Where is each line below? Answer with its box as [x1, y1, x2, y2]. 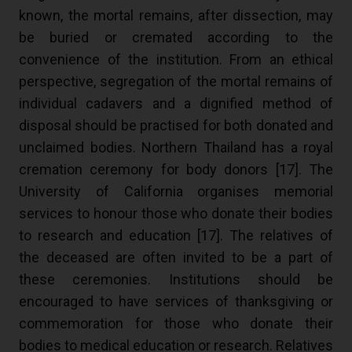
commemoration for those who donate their [19, 315, 333, 332]
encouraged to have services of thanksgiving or [19, 293, 333, 310]
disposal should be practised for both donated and [19, 117, 333, 134]
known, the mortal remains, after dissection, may [19, 7, 333, 24]
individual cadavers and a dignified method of [19, 95, 333, 112]
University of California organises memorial [19, 183, 333, 200]
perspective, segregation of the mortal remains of [19, 73, 333, 90]
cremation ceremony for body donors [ [19, 161, 279, 178]
